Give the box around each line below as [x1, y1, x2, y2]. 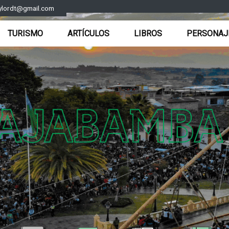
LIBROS [134, 29, 162, 38]
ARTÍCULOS [67, 29, 109, 38]
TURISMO [8, 29, 43, 38]
